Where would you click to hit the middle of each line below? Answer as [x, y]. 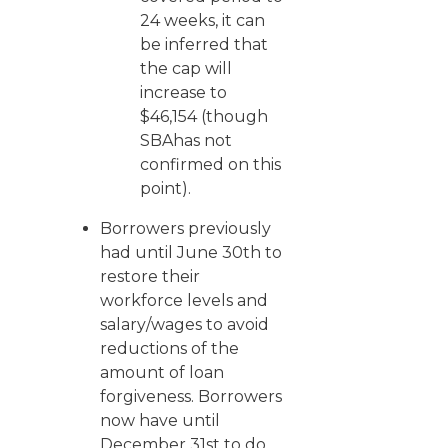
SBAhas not [186, 140]
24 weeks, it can [202, 20]
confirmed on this [210, 164]
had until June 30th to [191, 252]
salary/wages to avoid [184, 324]
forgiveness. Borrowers [191, 396]
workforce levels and [184, 300]
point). [165, 188]
